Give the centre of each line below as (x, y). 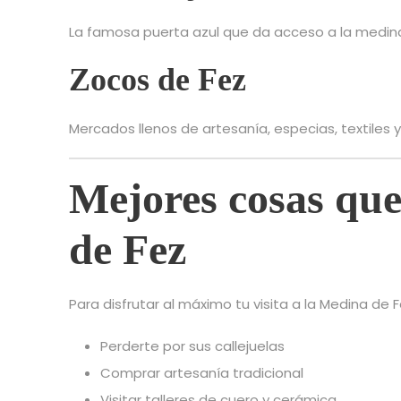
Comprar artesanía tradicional (202, 373)
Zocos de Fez (158, 80)
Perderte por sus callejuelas (192, 346)
